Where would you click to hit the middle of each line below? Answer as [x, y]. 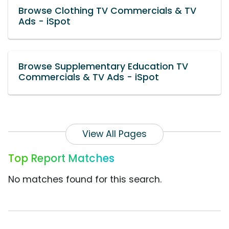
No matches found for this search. [85, 180]
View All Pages [114, 134]
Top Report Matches [61, 158]
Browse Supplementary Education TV [103, 67]
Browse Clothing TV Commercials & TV [107, 11]
